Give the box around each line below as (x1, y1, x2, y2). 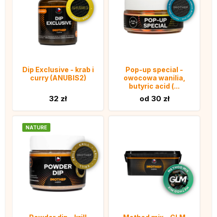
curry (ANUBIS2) (30, 74, 86, 82)
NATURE (26, 124, 47, 130)
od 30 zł (139, 94, 170, 103)
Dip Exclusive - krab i (22, 65, 94, 74)
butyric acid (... (129, 82, 180, 90)
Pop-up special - (125, 65, 183, 74)
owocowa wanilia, (123, 74, 186, 82)
